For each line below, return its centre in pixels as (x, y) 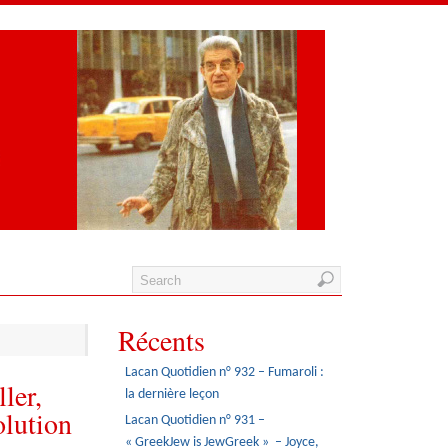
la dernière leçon (172, 394)
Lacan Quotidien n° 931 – (195, 421)
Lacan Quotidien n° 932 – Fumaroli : (225, 372)
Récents (161, 340)
